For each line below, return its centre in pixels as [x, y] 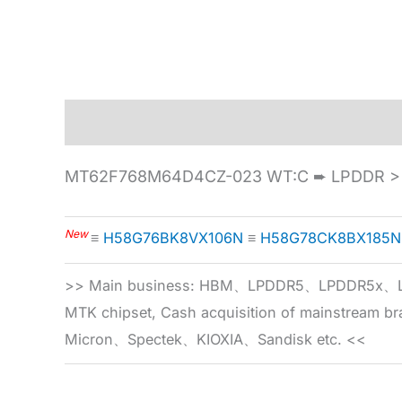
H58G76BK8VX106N [173, 238]
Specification [226, 122]
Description [109, 122]
